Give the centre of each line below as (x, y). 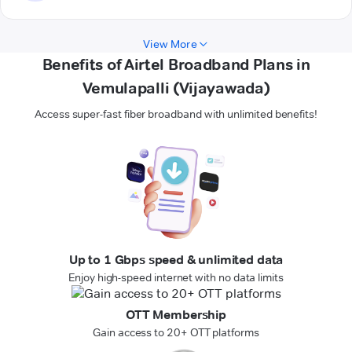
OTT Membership (176, 315)
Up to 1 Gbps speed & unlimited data (176, 260)
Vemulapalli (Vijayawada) (176, 88)
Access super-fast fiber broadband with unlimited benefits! (176, 114)
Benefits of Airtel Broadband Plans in (176, 65)
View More (170, 44)
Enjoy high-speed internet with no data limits (176, 278)
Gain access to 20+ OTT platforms (176, 333)
